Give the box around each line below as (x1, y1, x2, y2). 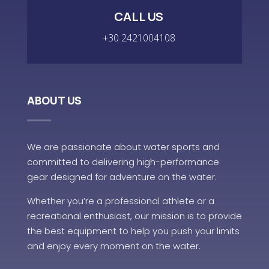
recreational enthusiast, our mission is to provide (26, 210, 242, 222)
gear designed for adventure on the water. (26, 171, 217, 183)
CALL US (114, 8, 164, 25)
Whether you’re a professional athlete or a (26, 195, 214, 207)
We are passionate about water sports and (26, 141, 220, 153)
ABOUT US (26, 93, 82, 107)
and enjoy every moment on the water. (26, 240, 201, 252)
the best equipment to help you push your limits (26, 225, 240, 237)
